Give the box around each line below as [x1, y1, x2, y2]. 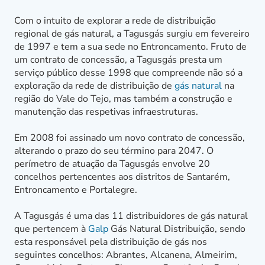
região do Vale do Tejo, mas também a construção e [14, 92, 232, 105]
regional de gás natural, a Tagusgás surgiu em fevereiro [14, 27, 250, 40]
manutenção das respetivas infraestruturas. [14, 105, 198, 118]
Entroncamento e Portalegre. [14, 183, 137, 196]
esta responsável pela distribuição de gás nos [14, 235, 207, 248]
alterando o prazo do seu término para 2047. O [14, 144, 214, 157]
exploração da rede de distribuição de [14, 79, 174, 92]
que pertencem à [14, 222, 88, 235]
